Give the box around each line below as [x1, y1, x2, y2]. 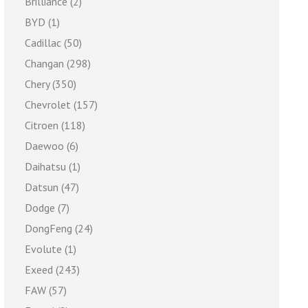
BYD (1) [25, 15, 60, 29]
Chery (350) [25, 77, 76, 91]
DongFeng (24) [25, 221, 93, 235]
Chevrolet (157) [25, 98, 98, 111]
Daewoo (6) [25, 139, 78, 153]
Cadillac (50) [25, 36, 82, 49]
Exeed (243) [25, 263, 80, 276]
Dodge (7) [25, 201, 69, 214]
